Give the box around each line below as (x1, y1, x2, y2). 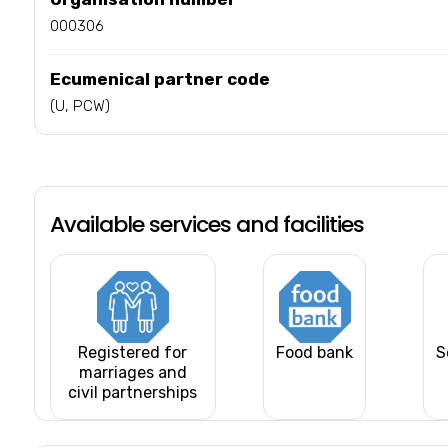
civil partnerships (68, 382, 198, 402)
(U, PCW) (49, 96, 110, 115)
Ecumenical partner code (49, 68, 270, 89)
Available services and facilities (49, 208, 364, 240)
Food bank (276, 342, 354, 362)
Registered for (78, 342, 188, 362)
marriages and (78, 362, 187, 382)
